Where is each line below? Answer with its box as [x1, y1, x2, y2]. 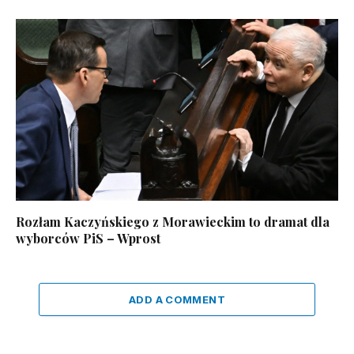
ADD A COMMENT [128, 292, 226, 306]
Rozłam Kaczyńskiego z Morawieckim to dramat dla [16, 213, 330, 230]
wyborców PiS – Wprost [16, 229, 160, 247]
